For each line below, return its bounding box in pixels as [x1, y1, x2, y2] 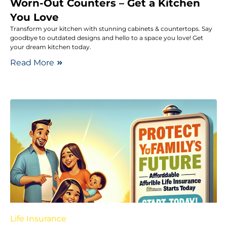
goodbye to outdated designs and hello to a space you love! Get [10, 33, 203, 42]
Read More [10, 57, 54, 67]
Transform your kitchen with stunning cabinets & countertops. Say [10, 24, 212, 32]
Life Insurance [10, 213, 66, 223]
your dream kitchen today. [10, 43, 91, 51]
